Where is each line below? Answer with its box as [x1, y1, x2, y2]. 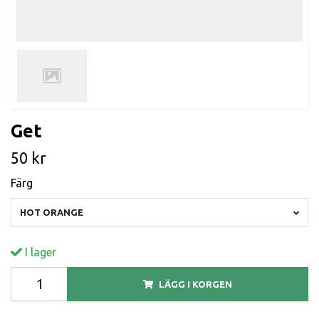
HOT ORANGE [20, 206, 83, 217]
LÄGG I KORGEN [159, 278, 232, 289]
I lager [22, 245, 56, 258]
